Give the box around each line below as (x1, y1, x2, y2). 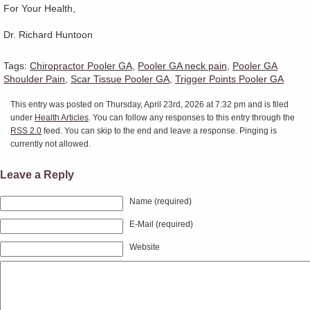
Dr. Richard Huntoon (3, 28, 93, 40)
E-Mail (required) (129, 219, 193, 229)
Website (129, 242, 160, 252)
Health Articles (35, 112, 89, 122)
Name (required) (129, 197, 192, 206)
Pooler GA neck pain (138, 60, 227, 71)
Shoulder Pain (3, 73, 65, 84)
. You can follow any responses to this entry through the (89, 112, 295, 122)
